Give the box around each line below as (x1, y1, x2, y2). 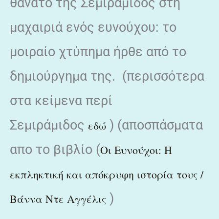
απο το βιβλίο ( (10, 141, 100, 157)
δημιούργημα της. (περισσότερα (10, 68, 204, 84)
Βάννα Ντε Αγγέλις (10, 191, 106, 206)
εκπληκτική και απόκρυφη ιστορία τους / (10, 167, 203, 181)
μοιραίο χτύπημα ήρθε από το (10, 44, 186, 60)
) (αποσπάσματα (106, 117, 203, 133)
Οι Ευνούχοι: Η (100, 142, 172, 157)
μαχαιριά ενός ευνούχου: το (10, 19, 176, 35)
